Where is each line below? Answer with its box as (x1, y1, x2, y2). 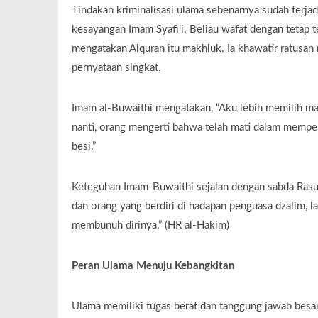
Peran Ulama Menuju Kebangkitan (71, 261, 234, 272)
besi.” (71, 141, 96, 153)
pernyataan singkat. (71, 62, 161, 74)
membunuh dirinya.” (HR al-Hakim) (71, 220, 229, 231)
